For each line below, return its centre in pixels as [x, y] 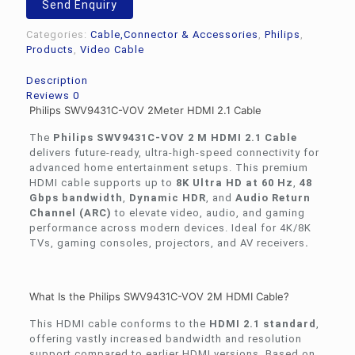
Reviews [50, 95]
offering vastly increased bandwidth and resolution [165, 338]
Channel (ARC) [70, 212]
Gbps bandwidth [76, 197]
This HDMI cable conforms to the [119, 323]
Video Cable [112, 49]
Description [57, 80]
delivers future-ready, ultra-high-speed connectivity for [174, 152]
